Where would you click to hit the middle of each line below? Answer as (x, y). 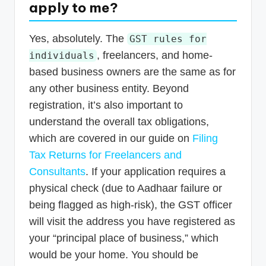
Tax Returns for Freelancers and (105, 155)
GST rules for (168, 39)
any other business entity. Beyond (109, 89)
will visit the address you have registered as (132, 222)
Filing (205, 139)
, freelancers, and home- (154, 56)
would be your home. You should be (114, 255)
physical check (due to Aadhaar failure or (126, 189)
